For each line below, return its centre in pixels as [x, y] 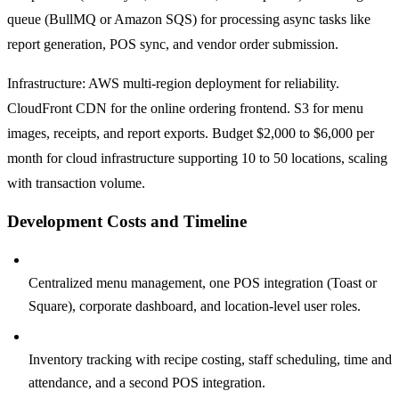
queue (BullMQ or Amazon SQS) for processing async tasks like [189, 19]
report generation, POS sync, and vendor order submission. [173, 44]
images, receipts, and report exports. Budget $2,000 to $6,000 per [191, 133]
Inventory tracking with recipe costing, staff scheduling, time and [210, 360]
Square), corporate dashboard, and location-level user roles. [195, 306]
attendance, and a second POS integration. [147, 383]
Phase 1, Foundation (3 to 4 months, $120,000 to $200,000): [206, 260]
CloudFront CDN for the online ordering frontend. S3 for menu [185, 108]
